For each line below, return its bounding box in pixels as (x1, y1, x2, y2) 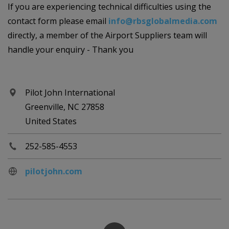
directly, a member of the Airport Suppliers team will (8, 30, 207, 41)
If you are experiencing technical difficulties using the (8, 1, 211, 13)
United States (25, 116, 77, 127)
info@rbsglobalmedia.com (108, 15, 217, 27)
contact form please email (8, 15, 108, 27)
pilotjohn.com (25, 166, 82, 177)
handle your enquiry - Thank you (8, 44, 133, 56)
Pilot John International (25, 87, 115, 99)
